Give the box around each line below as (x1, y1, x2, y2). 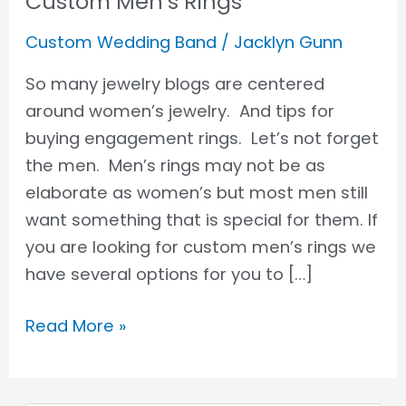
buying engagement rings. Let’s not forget (25, 126, 380, 150)
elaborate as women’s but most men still (25, 180, 369, 204)
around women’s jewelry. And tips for (25, 99, 335, 122)
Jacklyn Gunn (234, 30, 343, 53)
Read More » (25, 314, 127, 338)
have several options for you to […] (25, 262, 314, 285)
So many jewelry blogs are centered (25, 72, 325, 95)
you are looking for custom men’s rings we (25, 235, 377, 258)
